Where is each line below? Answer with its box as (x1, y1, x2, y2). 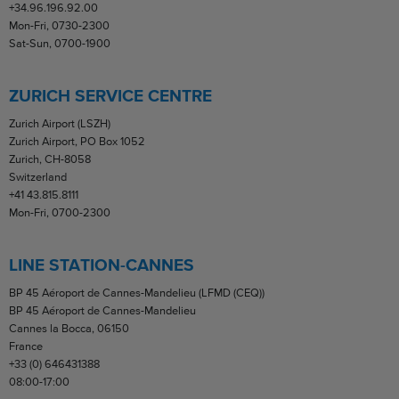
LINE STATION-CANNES (9, 255, 194, 274)
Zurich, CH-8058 (9, 151, 91, 166)
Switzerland (9, 169, 67, 183)
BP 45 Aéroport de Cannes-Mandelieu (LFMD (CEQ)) (9, 285, 265, 299)
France (9, 338, 43, 353)
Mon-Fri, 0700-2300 (9, 205, 110, 219)
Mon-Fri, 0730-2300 (9, 18, 110, 32)
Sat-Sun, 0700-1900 (9, 36, 110, 50)
